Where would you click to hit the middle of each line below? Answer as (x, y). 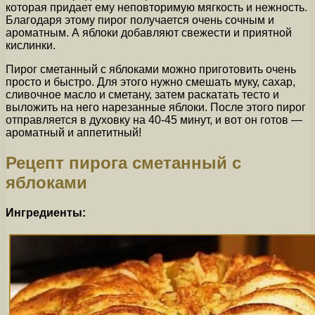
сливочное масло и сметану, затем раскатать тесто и (142, 95)
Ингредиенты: (46, 213)
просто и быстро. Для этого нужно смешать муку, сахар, (150, 82)
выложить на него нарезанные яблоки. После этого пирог (156, 108)
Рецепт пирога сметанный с (123, 163)
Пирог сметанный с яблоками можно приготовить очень (151, 70)
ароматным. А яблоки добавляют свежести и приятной (149, 33)
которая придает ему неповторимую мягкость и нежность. (156, 8)
